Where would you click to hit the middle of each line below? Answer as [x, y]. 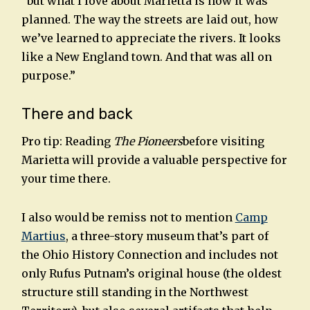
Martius [43, 236]
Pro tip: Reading [67, 141]
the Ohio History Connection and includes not [149, 254]
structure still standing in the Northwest [135, 292]
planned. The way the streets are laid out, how [149, 20]
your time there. [66, 178]
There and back [77, 113]
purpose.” [48, 76]
